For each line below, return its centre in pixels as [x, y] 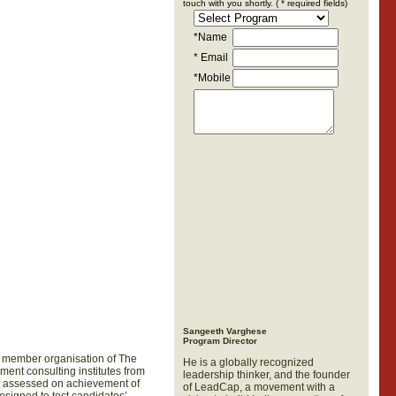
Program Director [220, 341]
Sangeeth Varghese [225, 331]
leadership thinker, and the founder [266, 375]
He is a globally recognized [248, 362]
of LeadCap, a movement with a [259, 387]
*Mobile [212, 77]
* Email [210, 57]
